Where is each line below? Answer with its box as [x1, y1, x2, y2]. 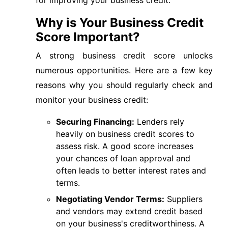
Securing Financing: [56, 117, 134, 127]
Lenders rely [134, 117, 184, 127]
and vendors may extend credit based [56, 206, 203, 216]
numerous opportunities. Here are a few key [36, 65, 213, 75]
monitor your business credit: [36, 95, 148, 105]
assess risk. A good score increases [56, 141, 193, 151]
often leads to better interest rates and [56, 165, 206, 176]
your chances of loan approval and [56, 153, 190, 163]
